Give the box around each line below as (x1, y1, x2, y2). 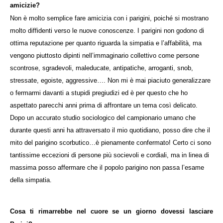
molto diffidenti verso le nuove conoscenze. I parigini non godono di (10, 26, 204, 34)
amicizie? (10, 1, 40, 9)
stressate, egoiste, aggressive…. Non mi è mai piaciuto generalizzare (10, 76, 211, 84)
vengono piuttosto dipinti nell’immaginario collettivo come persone (10, 51, 199, 59)
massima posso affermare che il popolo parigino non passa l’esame (10, 163, 204, 171)
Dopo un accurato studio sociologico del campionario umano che (10, 113, 196, 121)
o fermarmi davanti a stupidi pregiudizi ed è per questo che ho (10, 89, 188, 97)
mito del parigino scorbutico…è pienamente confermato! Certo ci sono (10, 138, 211, 146)
